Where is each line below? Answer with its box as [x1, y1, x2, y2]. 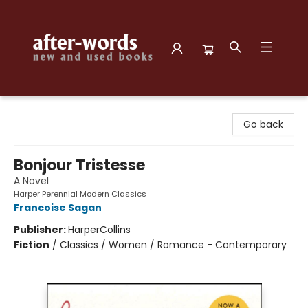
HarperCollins [68, 223, 131, 236]
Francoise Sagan [14, 201, 102, 214]
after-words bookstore [10, 102, 119, 116]
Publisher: [14, 223, 68, 236]
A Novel [14, 174, 49, 188]
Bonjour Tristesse [14, 155, 145, 176]
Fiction [14, 238, 49, 252]
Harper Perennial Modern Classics [14, 188, 146, 199]
